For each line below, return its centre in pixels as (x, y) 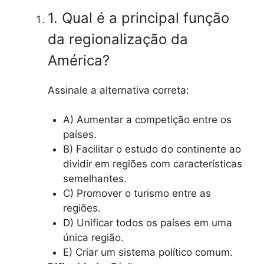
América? (79, 60)
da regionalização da (118, 39)
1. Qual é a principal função (138, 18)
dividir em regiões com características (152, 164)
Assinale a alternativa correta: (118, 90)
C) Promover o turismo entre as (137, 194)
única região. (93, 238)
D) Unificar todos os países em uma (147, 223)
